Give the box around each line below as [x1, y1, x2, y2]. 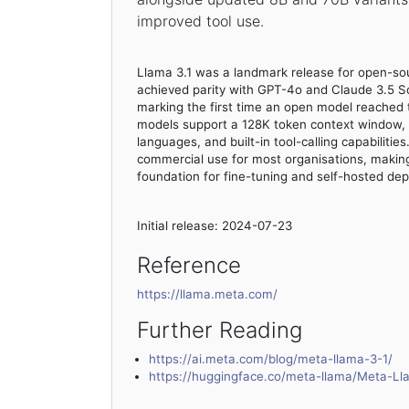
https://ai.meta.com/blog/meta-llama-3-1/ [148, 351, 393, 367]
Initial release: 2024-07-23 [136, 218, 292, 234]
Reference [136, 252, 241, 279]
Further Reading [136, 317, 302, 344]
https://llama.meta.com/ [136, 287, 278, 302]
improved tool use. [136, 12, 264, 31]
